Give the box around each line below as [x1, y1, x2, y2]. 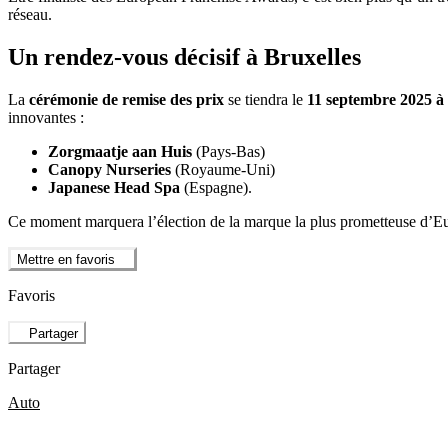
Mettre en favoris [17, 252, 115, 268]
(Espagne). [180, 178, 252, 196]
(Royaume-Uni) [171, 160, 275, 178]
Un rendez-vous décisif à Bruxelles [8, 43, 361, 70]
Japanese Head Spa [48, 178, 180, 196]
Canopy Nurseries [48, 160, 171, 178]
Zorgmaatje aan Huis [48, 142, 192, 160]
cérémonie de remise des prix [29, 90, 224, 108]
